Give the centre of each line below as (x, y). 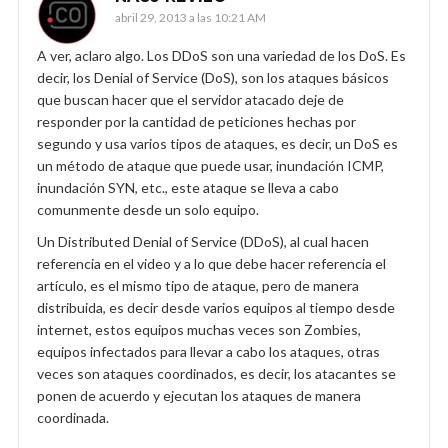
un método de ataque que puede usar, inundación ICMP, (210, 165)
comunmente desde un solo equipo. (148, 209)
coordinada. (73, 417)
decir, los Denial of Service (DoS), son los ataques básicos (213, 77)
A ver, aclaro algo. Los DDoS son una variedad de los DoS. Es (221, 55)
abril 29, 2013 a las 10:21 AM (190, 17)
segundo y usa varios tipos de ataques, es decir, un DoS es (217, 143)
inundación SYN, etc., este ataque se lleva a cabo (188, 187)
